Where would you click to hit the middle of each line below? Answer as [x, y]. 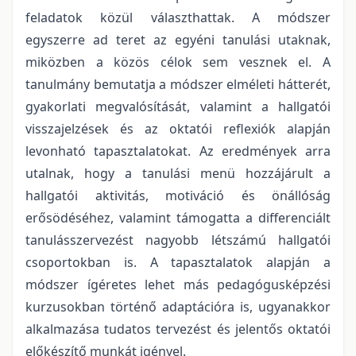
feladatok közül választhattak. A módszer [178, 17]
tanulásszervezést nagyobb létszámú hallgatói [178, 240]
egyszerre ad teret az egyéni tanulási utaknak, [178, 39]
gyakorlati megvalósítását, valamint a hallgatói [178, 106]
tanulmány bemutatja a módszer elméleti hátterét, [178, 84]
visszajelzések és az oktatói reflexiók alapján [178, 128]
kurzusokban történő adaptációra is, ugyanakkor [178, 306]
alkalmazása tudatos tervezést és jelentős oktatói [178, 329]
